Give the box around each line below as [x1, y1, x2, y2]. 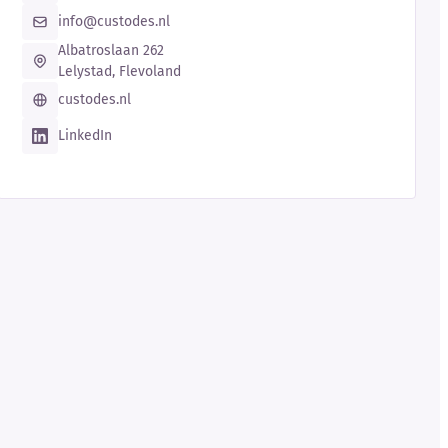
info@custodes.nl [58, 12, 171, 30]
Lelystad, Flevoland [58, 62, 182, 80]
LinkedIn [58, 126, 113, 144]
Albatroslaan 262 [58, 41, 165, 59]
